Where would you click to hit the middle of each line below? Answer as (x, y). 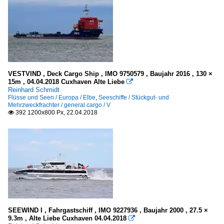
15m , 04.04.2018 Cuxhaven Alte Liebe (66, 81)
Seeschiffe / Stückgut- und (134, 97)
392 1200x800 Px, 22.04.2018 (56, 112)
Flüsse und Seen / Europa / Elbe (52, 97)
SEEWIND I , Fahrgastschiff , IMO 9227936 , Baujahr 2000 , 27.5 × (108, 210)
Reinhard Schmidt (34, 89)
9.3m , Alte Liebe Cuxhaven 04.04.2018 (67, 218)
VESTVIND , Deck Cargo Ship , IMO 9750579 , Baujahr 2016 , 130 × (110, 73)
